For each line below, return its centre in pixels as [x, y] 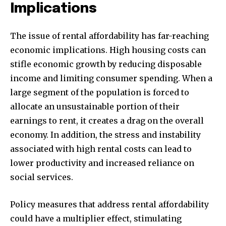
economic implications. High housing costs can [108, 50]
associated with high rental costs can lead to [101, 149]
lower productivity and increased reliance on [102, 163]
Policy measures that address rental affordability [109, 205]
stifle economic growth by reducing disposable [106, 64]
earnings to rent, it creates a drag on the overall [107, 121]
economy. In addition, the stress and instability [105, 135]
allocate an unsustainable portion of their [95, 107]
